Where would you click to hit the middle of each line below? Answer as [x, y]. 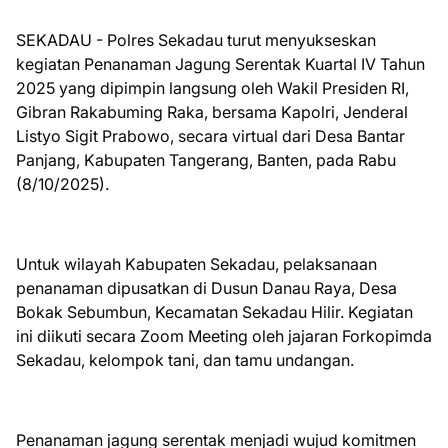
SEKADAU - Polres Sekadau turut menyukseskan [196, 39]
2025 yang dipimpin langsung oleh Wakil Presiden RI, [212, 87]
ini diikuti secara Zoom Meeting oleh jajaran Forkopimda [224, 335]
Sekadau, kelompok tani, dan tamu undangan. [185, 359]
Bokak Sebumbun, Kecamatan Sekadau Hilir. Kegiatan [214, 311]
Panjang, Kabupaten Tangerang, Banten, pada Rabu [206, 159]
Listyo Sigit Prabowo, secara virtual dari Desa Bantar [210, 135]
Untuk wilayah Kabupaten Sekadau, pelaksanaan [196, 263]
